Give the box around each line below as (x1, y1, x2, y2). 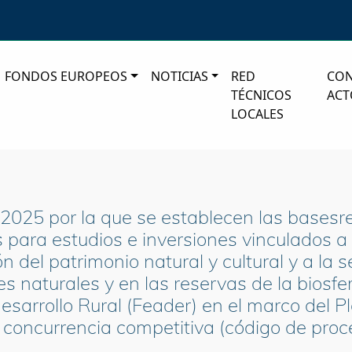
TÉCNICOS (231, 86, 292, 104)
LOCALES (231, 105, 284, 123)
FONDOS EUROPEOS (5, 68, 128, 86)
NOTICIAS (150, 68, 208, 86)
